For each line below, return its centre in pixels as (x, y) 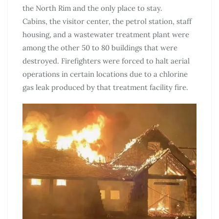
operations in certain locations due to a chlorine (105, 74)
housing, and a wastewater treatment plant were (106, 34)
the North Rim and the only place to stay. (92, 8)
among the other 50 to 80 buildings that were (100, 47)
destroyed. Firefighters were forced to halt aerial (106, 61)
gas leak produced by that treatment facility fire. (105, 87)
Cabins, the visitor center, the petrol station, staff (107, 21)
